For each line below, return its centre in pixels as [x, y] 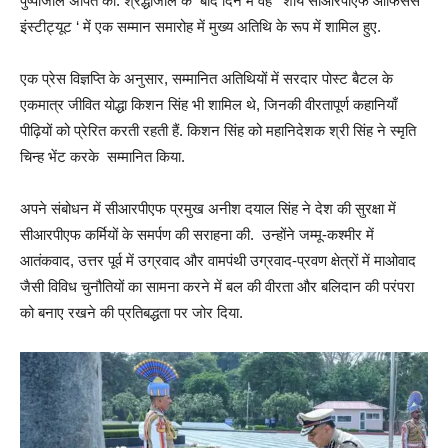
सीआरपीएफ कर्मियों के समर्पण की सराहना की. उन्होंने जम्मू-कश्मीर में [197, 234]
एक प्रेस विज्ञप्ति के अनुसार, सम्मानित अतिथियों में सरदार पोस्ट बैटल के [206, 78]
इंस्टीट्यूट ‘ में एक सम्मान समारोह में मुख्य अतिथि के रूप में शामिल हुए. [200, 26]
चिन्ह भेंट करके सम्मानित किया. [102, 156]
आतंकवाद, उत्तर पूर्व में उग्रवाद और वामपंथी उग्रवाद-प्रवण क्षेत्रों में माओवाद [218, 260]
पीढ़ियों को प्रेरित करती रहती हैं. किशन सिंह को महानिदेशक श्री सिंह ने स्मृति [218, 130]
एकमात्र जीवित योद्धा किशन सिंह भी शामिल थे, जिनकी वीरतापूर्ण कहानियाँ [208, 104]
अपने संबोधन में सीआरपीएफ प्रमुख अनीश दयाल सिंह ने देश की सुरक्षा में [208, 208]
